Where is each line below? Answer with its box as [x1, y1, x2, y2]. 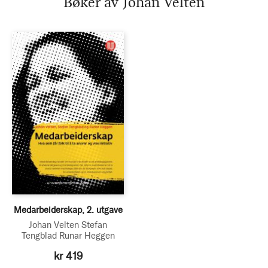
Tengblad [21, 230, 57, 241]
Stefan [81, 220, 107, 230]
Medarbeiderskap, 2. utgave [13, 205, 123, 215]
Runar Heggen [59, 230, 115, 241]
